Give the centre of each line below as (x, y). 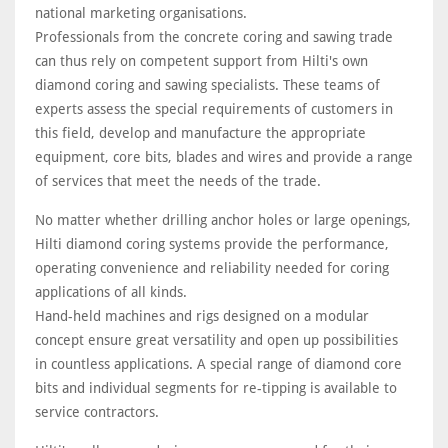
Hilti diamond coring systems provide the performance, (212, 244)
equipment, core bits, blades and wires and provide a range (224, 157)
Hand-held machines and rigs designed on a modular (202, 316)
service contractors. (97, 412)
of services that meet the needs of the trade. (178, 181)
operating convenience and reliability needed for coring (212, 268)
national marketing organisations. (141, 13)
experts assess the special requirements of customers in (214, 109)
